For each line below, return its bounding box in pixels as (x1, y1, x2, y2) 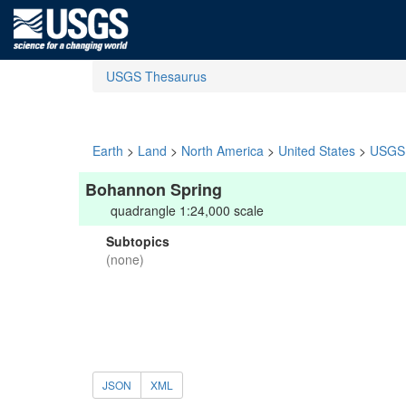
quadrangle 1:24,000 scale (111, 201, 264, 219)
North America (181, 141, 264, 159)
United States (278, 141, 355, 159)
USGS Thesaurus (106, 67, 207, 85)
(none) (106, 250, 144, 268)
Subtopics (106, 232, 169, 250)
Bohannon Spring (85, 178, 222, 201)
